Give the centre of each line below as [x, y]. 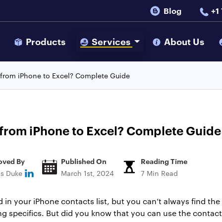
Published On [84, 161]
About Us [184, 41]
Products [45, 41]
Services [111, 41]
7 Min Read [159, 173]
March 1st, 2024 [87, 173]
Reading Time [164, 161]
